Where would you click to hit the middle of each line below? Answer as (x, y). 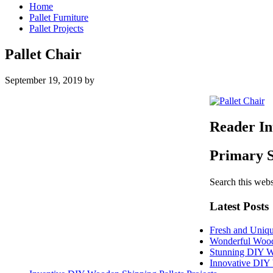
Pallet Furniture (59, 17)
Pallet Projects (56, 28)
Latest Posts (239, 207)
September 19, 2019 (44, 80)
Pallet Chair (43, 54)
